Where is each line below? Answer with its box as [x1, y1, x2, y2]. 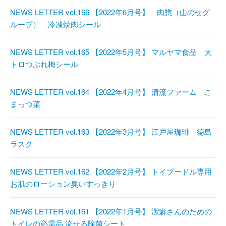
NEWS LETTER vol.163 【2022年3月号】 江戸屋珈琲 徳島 [10, 126, 212, 137]
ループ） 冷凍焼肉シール [10, 19, 101, 30]
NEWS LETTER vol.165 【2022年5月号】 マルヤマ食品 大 [10, 46, 212, 58]
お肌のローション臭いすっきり [10, 178, 116, 189]
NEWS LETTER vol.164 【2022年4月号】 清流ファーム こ [10, 86, 212, 97]
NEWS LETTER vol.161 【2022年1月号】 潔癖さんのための [10, 206, 212, 217]
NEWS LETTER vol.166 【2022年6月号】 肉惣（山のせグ [10, 7, 210, 18]
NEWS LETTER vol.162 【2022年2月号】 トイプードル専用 [10, 166, 212, 177]
